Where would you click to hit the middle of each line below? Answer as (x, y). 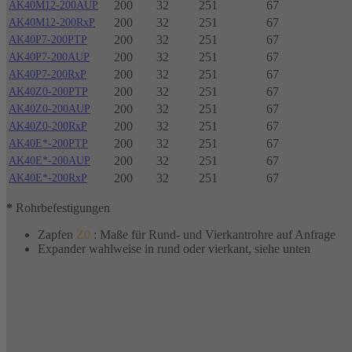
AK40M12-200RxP (52, 23)
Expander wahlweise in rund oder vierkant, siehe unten (174, 249)
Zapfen (57, 235)
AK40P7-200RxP (48, 75)
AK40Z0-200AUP (49, 109)
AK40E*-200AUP (49, 161)
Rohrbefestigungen (63, 208)
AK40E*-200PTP (48, 144)
